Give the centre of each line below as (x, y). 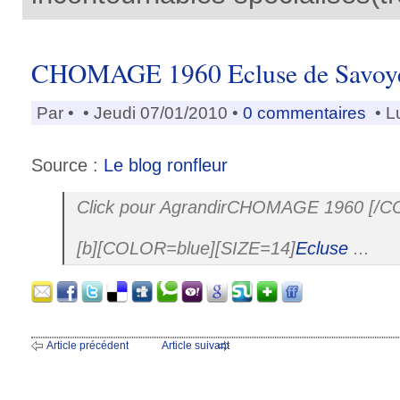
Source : (67, 165)
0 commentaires (307, 112)
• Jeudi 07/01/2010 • (161, 112)
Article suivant (196, 346)
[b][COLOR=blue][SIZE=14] (186, 248)
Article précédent (87, 346)
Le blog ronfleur (166, 165)
